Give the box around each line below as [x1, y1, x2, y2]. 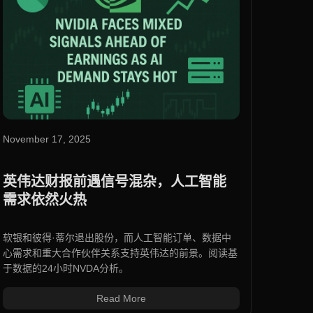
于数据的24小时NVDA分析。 [2, 263, 129, 275]
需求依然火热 [2, 191, 87, 209]
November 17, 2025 [2, 133, 91, 145]
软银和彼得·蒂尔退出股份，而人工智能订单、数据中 [2, 232, 231, 244]
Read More [96, 293, 146, 305]
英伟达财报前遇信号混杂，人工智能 [2, 173, 226, 191]
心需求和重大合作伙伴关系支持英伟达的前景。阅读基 [2, 247, 238, 259]
